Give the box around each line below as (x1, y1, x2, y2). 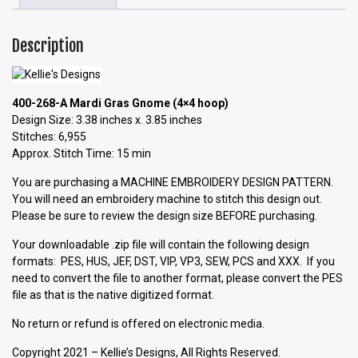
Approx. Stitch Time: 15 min (12, 146, 151, 160)
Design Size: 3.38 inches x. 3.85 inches (12, 113, 202, 126)
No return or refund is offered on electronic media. (12, 316, 265, 330)
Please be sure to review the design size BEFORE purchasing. (12, 209, 317, 222)
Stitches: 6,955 (12, 129, 86, 143)
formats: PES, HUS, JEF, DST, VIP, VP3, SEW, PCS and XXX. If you (12, 254, 335, 268)
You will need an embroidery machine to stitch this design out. (12, 192, 322, 205)
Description (12, 36, 84, 57)
